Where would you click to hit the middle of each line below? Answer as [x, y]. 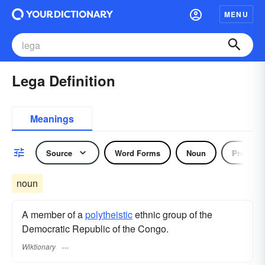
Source [59, 153]
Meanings [52, 119]
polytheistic [109, 214]
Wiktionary [39, 247]
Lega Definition [64, 80]
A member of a [54, 214]
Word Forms [138, 153]
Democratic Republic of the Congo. [95, 229]
